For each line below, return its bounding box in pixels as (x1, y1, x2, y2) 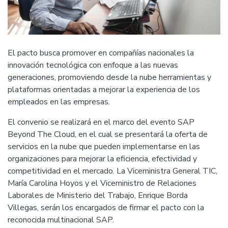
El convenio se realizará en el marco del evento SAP (8, 117, 194, 128)
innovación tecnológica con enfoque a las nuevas (8, 60, 178, 71)
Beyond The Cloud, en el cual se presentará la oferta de (8, 129, 208, 140)
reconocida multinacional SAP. (8, 214, 114, 226)
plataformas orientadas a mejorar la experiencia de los (8, 84, 200, 96)
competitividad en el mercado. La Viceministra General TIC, (8, 165, 217, 177)
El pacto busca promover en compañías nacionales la (8, 47, 194, 59)
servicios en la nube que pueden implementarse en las (8, 141, 200, 153)
